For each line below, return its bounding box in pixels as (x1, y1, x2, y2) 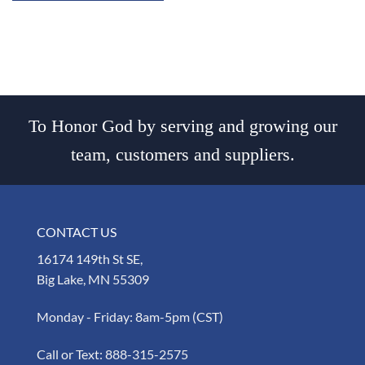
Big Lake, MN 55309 (37, 271, 149, 288)
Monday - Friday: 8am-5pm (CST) (37, 308, 223, 324)
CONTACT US (37, 224, 117, 240)
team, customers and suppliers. (70, 144, 295, 165)
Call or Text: (37, 345, 105, 362)
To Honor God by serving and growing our (28, 116, 337, 137)
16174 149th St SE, (37, 251, 143, 267)
